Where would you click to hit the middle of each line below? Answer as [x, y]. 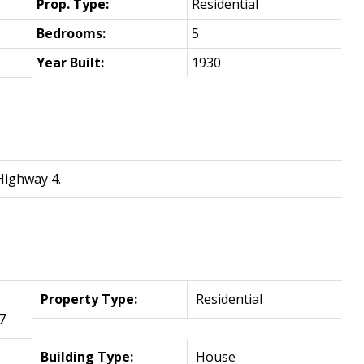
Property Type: [89, 299]
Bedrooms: [71, 34]
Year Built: [71, 63]
